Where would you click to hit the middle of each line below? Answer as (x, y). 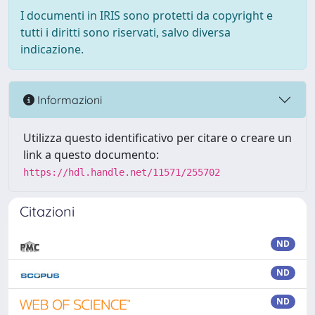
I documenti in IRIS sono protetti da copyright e (147, 15)
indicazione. (52, 49)
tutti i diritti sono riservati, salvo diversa (126, 32)
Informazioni (68, 99)
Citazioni (47, 211)
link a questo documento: (91, 155)
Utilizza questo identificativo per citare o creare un (157, 138)
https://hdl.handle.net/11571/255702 (122, 172)
